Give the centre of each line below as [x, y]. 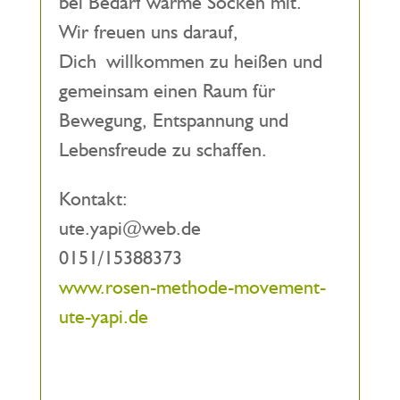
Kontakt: [93, 198]
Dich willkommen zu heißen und [190, 61]
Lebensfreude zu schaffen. [162, 149]
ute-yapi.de [103, 316]
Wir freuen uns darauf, [148, 31]
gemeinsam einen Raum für [167, 90]
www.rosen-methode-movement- [192, 287]
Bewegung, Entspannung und [173, 120]
